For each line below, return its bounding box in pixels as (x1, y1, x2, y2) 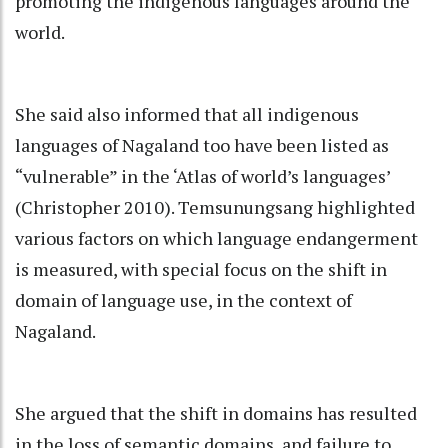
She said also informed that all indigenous (15, 101, 359, 126)
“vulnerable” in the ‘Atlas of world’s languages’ (15, 163, 390, 188)
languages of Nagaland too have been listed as (15, 132, 389, 157)
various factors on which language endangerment (15, 225, 418, 250)
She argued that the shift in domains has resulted (15, 400, 417, 425)
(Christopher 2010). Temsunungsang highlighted (15, 194, 415, 219)
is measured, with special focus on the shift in (15, 256, 387, 281)
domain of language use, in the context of (15, 287, 352, 312)
